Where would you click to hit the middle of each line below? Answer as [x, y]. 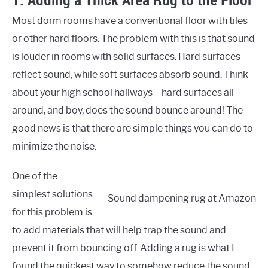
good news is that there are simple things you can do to [133, 129]
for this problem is [52, 212]
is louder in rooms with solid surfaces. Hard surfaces [126, 57]
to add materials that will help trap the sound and [119, 230]
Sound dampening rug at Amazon [182, 199]
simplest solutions [52, 194]
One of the [35, 176]
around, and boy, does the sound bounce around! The [127, 111]
